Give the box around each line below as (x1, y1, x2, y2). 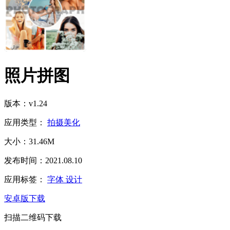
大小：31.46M (4, 137, 54, 146)
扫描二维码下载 (4, 213, 62, 222)
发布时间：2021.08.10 (4, 156, 82, 165)
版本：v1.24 (4, 99, 47, 108)
